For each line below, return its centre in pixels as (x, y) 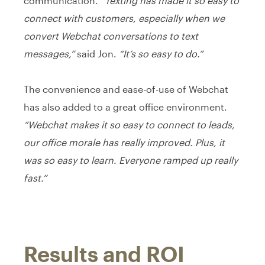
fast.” (35, 177)
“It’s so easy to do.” (161, 53)
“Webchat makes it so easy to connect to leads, (129, 124)
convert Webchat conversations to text (111, 35)
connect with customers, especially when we (124, 18)
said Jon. (97, 53)
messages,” (49, 53)
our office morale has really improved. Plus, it (124, 142)
